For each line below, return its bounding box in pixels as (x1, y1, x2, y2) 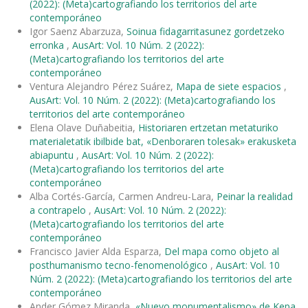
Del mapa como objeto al (164, 244, 279, 258)
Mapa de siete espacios (176, 79, 284, 93)
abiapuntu (30, 148, 76, 162)
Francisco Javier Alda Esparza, (30, 244, 164, 258)
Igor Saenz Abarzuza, (30, 24, 126, 38)
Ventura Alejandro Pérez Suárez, (30, 79, 176, 93)
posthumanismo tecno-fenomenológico (30, 258, 210, 272)
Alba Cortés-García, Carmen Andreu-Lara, (30, 189, 217, 203)
